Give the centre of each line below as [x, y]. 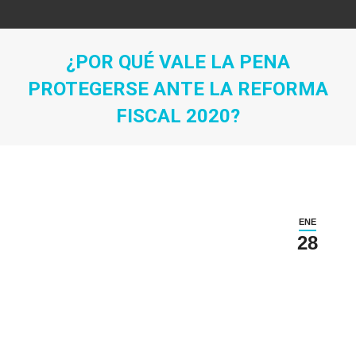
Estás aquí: [211, 140]
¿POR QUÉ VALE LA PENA [178, 62]
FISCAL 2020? [178, 116]
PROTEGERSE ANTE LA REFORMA [178, 89]
